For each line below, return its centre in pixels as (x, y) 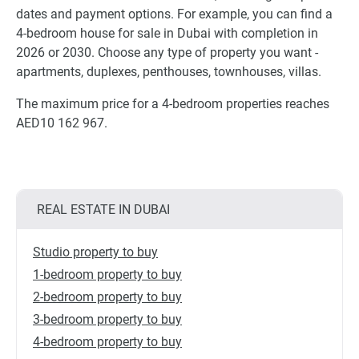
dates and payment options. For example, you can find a (174, 14)
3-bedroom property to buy (107, 320)
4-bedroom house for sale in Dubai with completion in (167, 34)
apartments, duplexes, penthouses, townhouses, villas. (169, 72)
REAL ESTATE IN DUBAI (103, 210)
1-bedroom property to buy (107, 275)
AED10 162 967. (62, 123)
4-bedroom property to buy (107, 342)
